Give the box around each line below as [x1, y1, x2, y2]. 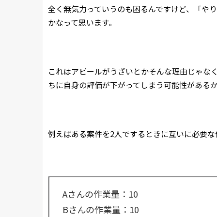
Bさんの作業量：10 [62, 202, 139, 216]
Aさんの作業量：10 [62, 187, 138, 200]
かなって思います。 [48, 16, 116, 29]
